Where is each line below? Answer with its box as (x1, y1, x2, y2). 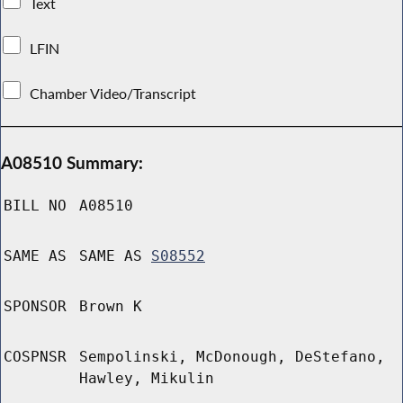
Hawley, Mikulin (79, 370, 214, 388)
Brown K (79, 298, 142, 316)
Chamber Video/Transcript (26, 84, 201, 103)
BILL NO (4, 197, 67, 215)
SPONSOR (4, 298, 67, 316)
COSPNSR (4, 348, 67, 366)
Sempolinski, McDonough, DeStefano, (79, 348, 385, 366)
